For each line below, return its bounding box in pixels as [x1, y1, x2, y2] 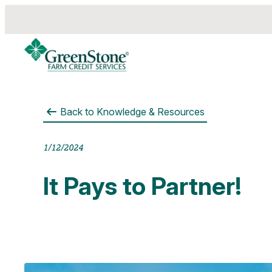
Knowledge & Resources [97, 105, 205, 118]
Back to [58, 105, 97, 118]
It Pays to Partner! [43, 171, 242, 202]
